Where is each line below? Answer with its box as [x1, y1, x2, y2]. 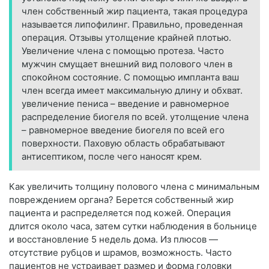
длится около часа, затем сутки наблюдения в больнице [9, 220, 257, 232]
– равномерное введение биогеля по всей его [22, 124, 225, 136]
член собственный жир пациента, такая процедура [22, 5, 247, 17]
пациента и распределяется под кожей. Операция [9, 207, 231, 219]
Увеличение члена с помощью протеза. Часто [22, 45, 224, 57]
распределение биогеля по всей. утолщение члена [22, 111, 249, 123]
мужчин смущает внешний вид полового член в [22, 58, 232, 70]
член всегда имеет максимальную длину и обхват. [22, 85, 243, 97]
